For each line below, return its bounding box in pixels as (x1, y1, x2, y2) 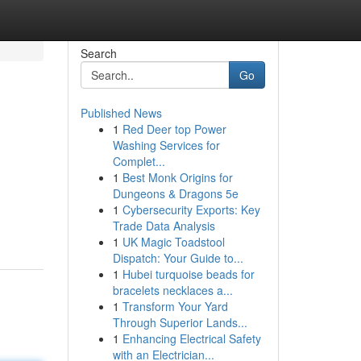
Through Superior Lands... (112, 314, 247, 330)
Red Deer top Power (122, 121, 226, 137)
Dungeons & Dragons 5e (112, 185, 239, 201)
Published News (80, 105, 162, 121)
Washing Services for (112, 137, 220, 153)
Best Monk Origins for (122, 169, 233, 185)
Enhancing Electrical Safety (122, 330, 261, 346)
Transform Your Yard (122, 298, 228, 314)
